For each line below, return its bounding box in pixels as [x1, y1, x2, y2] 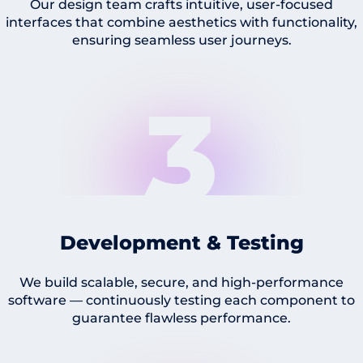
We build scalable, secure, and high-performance [19, 274, 344, 290]
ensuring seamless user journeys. [71, 32, 292, 48]
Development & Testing [59, 230, 304, 254]
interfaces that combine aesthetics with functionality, [6, 14, 357, 30]
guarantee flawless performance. [72, 310, 291, 326]
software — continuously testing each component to [8, 292, 355, 308]
